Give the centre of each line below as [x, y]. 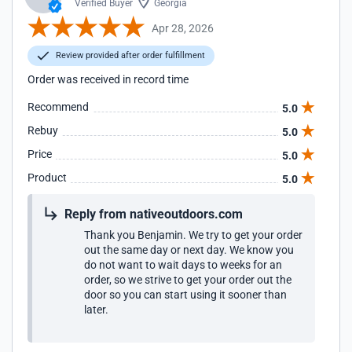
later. [96, 310]
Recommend [58, 107]
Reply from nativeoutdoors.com [154, 214]
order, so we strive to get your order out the [188, 280]
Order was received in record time [108, 79]
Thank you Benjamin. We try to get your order [193, 235]
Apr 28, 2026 [183, 28]
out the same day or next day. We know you [189, 250]
